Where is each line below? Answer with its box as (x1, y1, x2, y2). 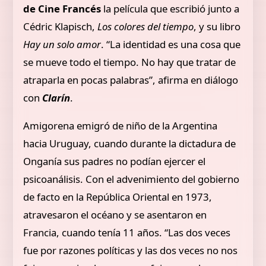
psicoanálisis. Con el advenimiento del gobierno (23, 172, 240, 186)
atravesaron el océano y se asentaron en (23, 207, 207, 221)
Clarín (42, 90, 71, 104)
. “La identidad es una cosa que (101, 37, 241, 51)
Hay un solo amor (23, 37, 102, 51)
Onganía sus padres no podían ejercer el (23, 154, 206, 168)
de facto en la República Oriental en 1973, (23, 189, 213, 204)
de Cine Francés (23, 1, 104, 15)
